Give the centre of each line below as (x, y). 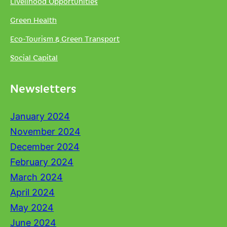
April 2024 (32, 192)
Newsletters (43, 88)
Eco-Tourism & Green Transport (65, 39)
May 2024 (32, 207)
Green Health (33, 20)
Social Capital (34, 57)
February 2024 (42, 162)
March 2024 (36, 177)
